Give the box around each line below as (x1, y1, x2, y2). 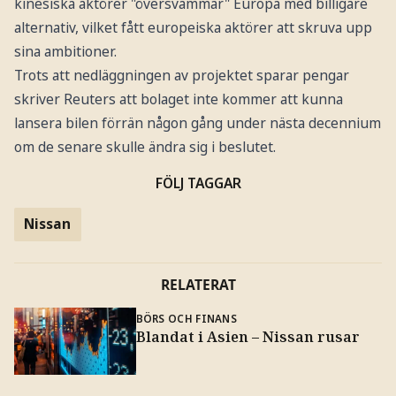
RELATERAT (160, 275, 236, 295)
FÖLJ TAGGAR (155, 173, 241, 194)
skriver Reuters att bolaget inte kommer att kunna (13, 89, 343, 110)
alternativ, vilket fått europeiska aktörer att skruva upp (13, 18, 372, 38)
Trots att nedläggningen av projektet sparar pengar (13, 65, 349, 86)
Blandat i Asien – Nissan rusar (135, 326, 360, 346)
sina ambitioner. (13, 42, 117, 62)
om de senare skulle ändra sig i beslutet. (13, 137, 276, 157)
